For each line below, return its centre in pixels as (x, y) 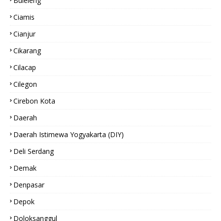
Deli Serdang (34, 151)
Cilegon (25, 84)
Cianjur (24, 34)
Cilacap (25, 67)
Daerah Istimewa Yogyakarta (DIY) (69, 134)
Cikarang (27, 51)
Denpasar (29, 185)
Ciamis (24, 17)
